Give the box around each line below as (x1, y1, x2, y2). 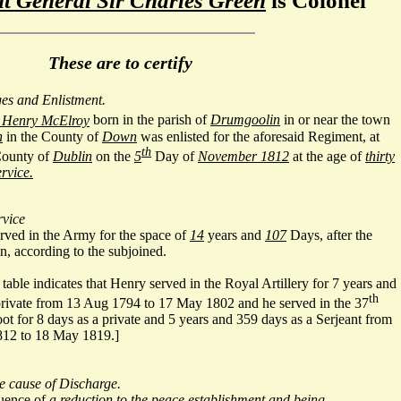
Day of (151, 149, 198, 164)
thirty (365, 149, 395, 164)
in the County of (3, 128, 102, 144)
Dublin (53, 149, 92, 164)
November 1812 (198, 149, 289, 164)
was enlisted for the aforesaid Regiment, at (137, 128, 380, 144)
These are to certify (47, 53, 192, 73)
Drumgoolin (210, 112, 280, 128)
